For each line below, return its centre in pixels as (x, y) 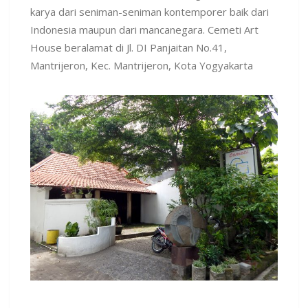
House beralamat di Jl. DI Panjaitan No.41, (129, 47)
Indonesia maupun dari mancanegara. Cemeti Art (144, 30)
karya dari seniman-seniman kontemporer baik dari (150, 12)
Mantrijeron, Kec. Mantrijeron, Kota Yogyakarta (142, 65)
